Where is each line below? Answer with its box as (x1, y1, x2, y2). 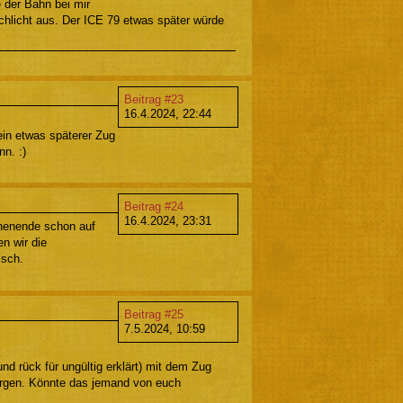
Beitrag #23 (124, 92, 184, 106)
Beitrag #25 (124, 307, 184, 321)
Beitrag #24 (124, 200, 184, 214)
